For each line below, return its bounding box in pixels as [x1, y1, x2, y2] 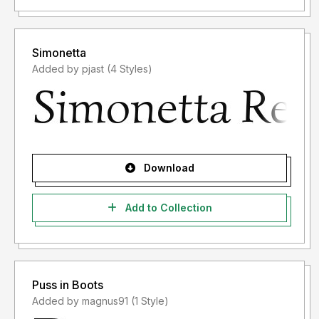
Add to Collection [122, 202, 212, 214]
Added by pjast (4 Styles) [107, 63, 152, 75]
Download [140, 162, 194, 174]
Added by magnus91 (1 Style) [131, 295, 169, 308]
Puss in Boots [32, 278, 103, 293]
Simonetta [32, 46, 86, 61]
